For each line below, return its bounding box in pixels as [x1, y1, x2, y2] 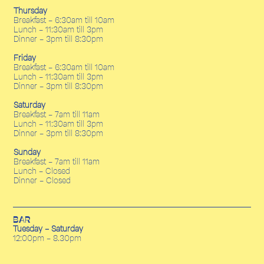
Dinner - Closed [14, 174, 71, 186]
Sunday [14, 146, 41, 157]
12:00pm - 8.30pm [13, 233, 81, 244]
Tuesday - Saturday [13, 223, 83, 235]
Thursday [14, 5, 47, 16]
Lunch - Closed [14, 165, 70, 176]
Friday [14, 52, 36, 63]
